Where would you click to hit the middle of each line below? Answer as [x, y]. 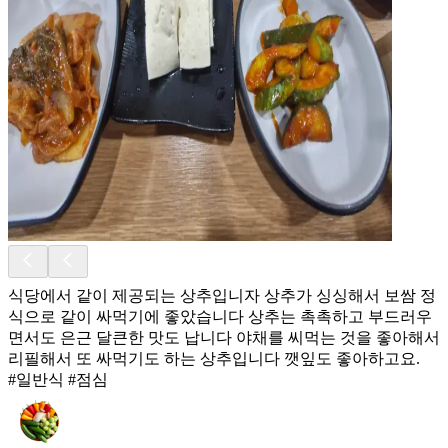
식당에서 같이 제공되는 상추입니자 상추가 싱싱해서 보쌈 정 [222, 295]
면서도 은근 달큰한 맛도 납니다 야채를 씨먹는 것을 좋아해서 [224, 337]
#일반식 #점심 [58, 379]
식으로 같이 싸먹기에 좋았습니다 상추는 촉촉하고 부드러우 [220, 316]
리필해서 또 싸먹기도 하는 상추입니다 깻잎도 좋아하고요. [214, 358]
